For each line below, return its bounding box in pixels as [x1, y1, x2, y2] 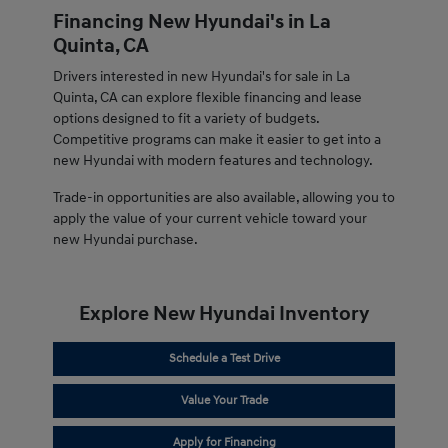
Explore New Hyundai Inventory [79, 302, 369, 327]
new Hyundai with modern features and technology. [52, 152, 373, 170]
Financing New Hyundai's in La [52, 10, 331, 35]
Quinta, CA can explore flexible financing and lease [52, 89, 362, 107]
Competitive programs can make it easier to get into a [52, 131, 381, 149]
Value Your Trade [180, 393, 268, 409]
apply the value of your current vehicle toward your [52, 210, 367, 228]
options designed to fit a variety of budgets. [52, 110, 319, 128]
